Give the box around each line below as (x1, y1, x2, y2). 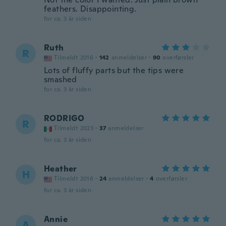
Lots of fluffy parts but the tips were (44, 65, 184, 76)
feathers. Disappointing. (44, 4, 137, 14)
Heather (44, 163, 77, 174)
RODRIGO (44, 113, 85, 124)
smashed (44, 74, 77, 85)
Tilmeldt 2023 (54, 124, 94, 132)
